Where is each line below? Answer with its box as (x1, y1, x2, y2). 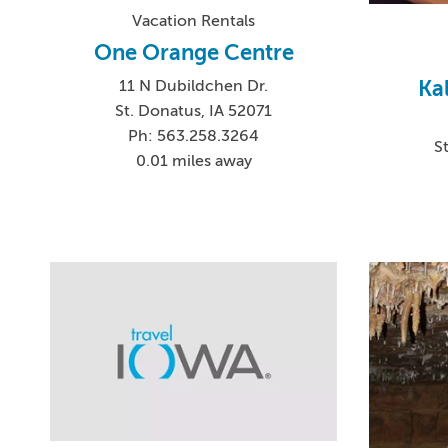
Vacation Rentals (132, 12, 256, 31)
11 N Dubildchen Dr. (119, 77, 269, 96)
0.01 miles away (135, 152, 252, 171)
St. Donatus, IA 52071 (115, 102, 273, 121)
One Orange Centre (93, 40, 294, 66)
